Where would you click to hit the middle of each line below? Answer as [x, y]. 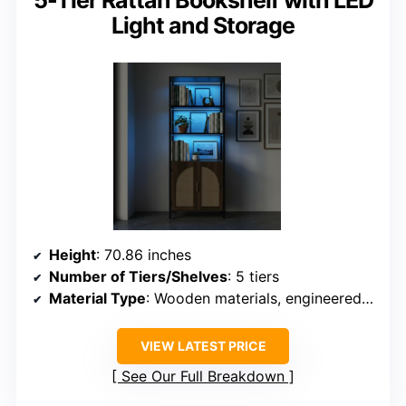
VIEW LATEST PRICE [203, 346]
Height [72, 255]
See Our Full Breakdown [203, 377]
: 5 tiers [253, 277]
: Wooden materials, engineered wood [254, 299]
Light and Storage [203, 26]
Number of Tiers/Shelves [138, 277]
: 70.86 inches [144, 255]
